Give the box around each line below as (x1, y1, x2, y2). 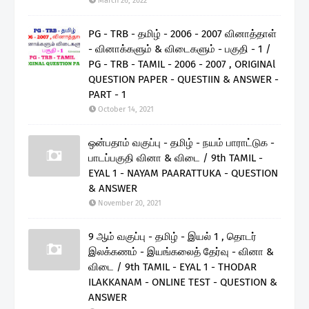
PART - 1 (88, 88, 126, 101)
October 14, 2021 (98, 104, 154, 114)
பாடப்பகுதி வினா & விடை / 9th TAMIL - (88, 151, 263, 164)
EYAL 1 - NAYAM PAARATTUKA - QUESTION (88, 166, 278, 179)
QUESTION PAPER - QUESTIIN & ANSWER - (88, 72, 279, 86)
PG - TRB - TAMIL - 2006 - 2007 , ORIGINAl (88, 57, 275, 70)
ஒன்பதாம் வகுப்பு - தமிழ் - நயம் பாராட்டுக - (88, 136, 275, 149)
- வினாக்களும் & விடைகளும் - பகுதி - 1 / (88, 42, 271, 55)
